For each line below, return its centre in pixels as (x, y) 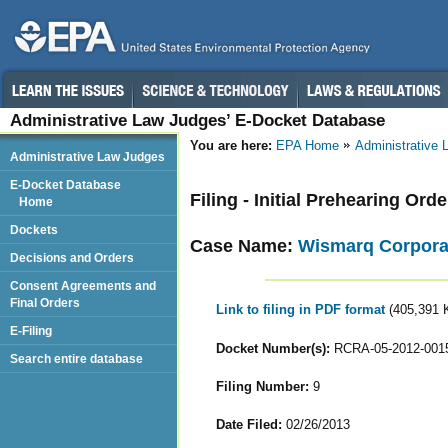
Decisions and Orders (72, 257)
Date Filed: (248, 424)
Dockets (34, 229)
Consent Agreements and (83, 285)
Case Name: (244, 245)
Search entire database (76, 358)
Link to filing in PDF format (302, 310)
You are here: (231, 145)
